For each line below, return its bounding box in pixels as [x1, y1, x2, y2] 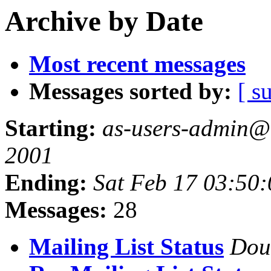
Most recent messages [29, 51, 246, 77]
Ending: [5, 169, 87, 196]
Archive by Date [5, 5, 203, 37]
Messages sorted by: [29, 78, 232, 105]
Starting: [5, 115, 96, 142]
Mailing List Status [29, 233, 224, 260]
